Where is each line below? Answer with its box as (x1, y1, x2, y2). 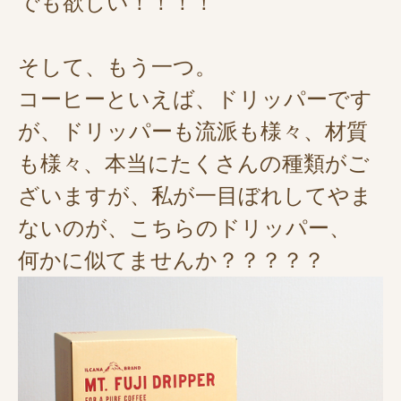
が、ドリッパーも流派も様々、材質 (18, 118, 368, 145)
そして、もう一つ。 (18, 54, 217, 81)
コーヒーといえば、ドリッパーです (18, 86, 372, 113)
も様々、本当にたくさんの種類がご (18, 150, 370, 177)
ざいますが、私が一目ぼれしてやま (18, 183, 372, 209)
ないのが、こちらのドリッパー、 (18, 215, 351, 242)
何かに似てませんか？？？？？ (18, 247, 325, 274)
